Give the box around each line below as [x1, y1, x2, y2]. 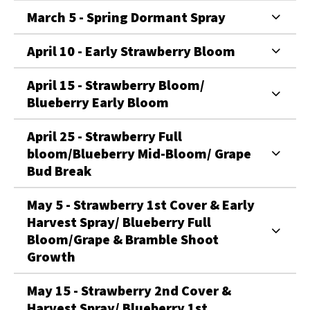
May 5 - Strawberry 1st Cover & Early [27, 195, 255, 213]
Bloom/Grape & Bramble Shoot [27, 230, 219, 248]
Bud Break [27, 161, 91, 179]
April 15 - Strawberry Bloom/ [27, 75, 205, 93]
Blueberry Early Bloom [27, 93, 169, 111]
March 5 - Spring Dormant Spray [27, 8, 226, 26]
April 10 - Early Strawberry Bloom [27, 42, 235, 60]
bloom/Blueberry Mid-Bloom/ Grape [27, 144, 251, 162]
